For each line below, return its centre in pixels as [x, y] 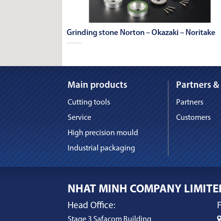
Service [79, 118]
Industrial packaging [101, 149]
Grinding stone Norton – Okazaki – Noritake [141, 33]
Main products [97, 86]
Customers [193, 118]
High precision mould [103, 133]
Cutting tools [89, 103]
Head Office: [91, 206]
